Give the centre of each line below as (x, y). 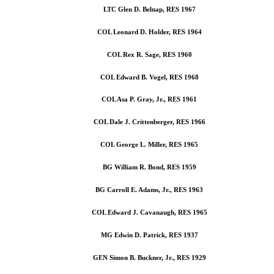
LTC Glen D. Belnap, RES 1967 (149, 9)
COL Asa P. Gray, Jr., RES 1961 (149, 99)
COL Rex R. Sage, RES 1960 (149, 54)
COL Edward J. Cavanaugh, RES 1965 (149, 213)
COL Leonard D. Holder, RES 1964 (149, 31)
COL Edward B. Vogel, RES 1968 (149, 77)
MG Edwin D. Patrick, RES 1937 (149, 235)
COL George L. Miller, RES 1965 (149, 145)
